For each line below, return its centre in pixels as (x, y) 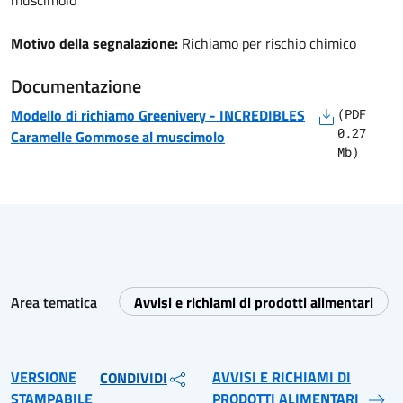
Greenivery (172, 115)
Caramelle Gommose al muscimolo (118, 137)
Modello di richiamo (75, 115)
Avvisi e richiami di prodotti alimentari (254, 302)
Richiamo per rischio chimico (269, 43)
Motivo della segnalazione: (96, 43)
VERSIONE (44, 377)
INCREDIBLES (262, 115)
